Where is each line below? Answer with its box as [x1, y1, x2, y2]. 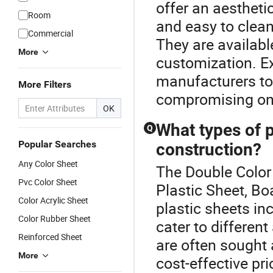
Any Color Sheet [18, 158, 78, 169]
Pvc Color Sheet [18, 176, 77, 188]
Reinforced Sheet [18, 231, 82, 243]
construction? [156, 140, 261, 160]
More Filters [18, 79, 71, 90]
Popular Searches [18, 138, 96, 150]
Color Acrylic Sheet [18, 194, 88, 206]
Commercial [28, 27, 73, 39]
